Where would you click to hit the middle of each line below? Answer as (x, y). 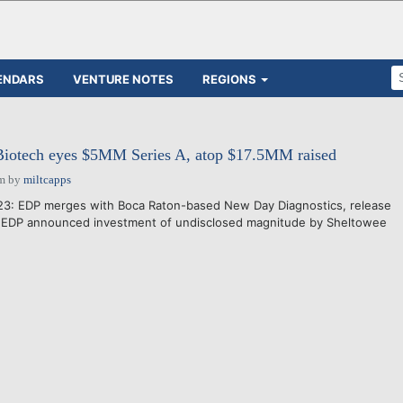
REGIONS (229, 79)
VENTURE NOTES (123, 79)
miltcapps (47, 179)
